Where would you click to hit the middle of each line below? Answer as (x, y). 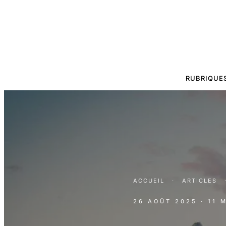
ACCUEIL (149, 180)
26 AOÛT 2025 (165, 201)
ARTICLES (200, 180)
